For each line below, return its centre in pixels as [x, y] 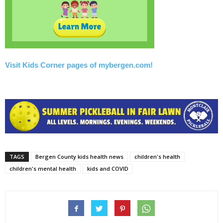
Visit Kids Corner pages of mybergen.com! [79, 65]
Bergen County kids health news [79, 156]
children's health [157, 156]
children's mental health [43, 168]
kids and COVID [108, 168]
